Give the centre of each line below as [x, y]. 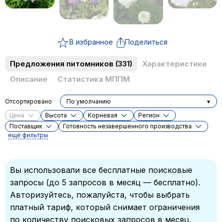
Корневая [103, 115]
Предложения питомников [63, 64]
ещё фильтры [28, 135]
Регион [149, 115]
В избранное [91, 42]
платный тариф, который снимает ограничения [105, 207]
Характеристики [174, 64]
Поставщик [26, 126]
